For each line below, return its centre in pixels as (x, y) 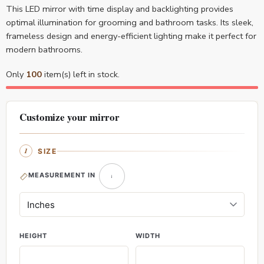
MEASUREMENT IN (62, 175)
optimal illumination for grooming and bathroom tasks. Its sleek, (130, 22)
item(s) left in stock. (81, 74)
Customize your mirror (70, 117)
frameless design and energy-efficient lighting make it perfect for (131, 36)
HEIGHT (33, 236)
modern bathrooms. (44, 49)
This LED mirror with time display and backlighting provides (120, 9)
